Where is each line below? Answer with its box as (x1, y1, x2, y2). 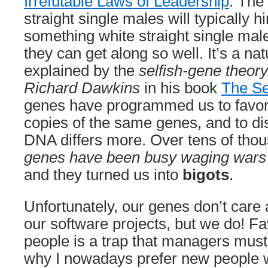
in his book (140, 80, 221, 96)
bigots (182, 166, 229, 183)
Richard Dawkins (24, 80, 140, 96)
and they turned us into (24, 166, 182, 183)
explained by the (24, 62, 139, 79)
